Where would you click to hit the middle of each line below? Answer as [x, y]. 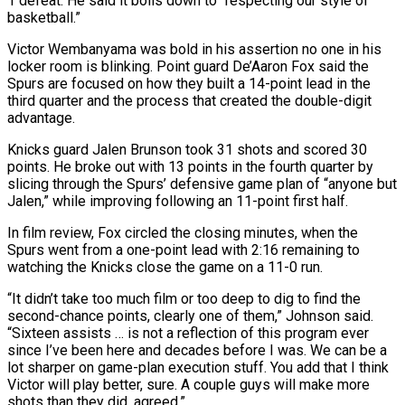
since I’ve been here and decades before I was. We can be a [197, 350]
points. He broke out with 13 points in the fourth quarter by [190, 166]
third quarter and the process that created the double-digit [189, 100]
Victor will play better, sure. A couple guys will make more [188, 384]
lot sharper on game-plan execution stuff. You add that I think [198, 367]
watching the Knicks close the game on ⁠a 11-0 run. [165, 267]
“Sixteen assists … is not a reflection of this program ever [188, 333]
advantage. [41, 118]
